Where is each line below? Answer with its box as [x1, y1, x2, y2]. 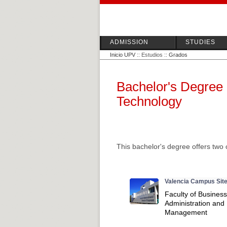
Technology [117, 94, 182, 108]
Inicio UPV [110, 52, 135, 58]
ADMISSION [110, 39, 148, 46]
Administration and [165, 199, 224, 207]
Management [165, 208, 207, 216]
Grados [169, 52, 187, 58]
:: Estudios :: [135, 52, 169, 58]
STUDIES [185, 39, 215, 46]
